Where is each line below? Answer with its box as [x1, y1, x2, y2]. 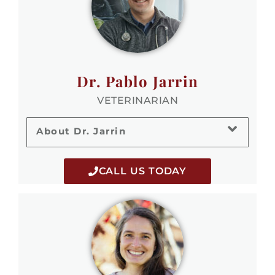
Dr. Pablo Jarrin [76, 71, 199, 91]
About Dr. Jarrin [36, 125, 126, 137]
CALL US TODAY [98, 165, 187, 177]
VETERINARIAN [97, 94, 178, 106]
